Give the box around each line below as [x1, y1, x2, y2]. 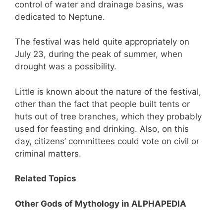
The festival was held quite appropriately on [15, 37, 189, 47]
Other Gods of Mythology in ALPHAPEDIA [15, 198, 186, 209]
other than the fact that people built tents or [15, 99, 190, 109]
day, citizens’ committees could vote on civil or [15, 136, 199, 146]
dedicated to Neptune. [15, 11, 105, 22]
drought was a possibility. [15, 61, 116, 72]
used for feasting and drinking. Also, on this [15, 123, 189, 134]
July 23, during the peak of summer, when [15, 49, 182, 59]
